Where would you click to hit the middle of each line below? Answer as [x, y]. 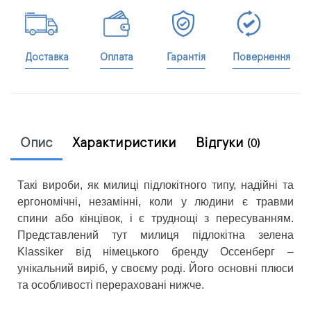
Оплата [116, 58]
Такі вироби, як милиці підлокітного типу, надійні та [155, 185]
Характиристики [124, 143]
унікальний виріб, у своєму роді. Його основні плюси [155, 269]
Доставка [47, 58]
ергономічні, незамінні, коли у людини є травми [155, 202]
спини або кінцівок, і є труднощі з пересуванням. [155, 219]
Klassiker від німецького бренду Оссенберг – [155, 252]
